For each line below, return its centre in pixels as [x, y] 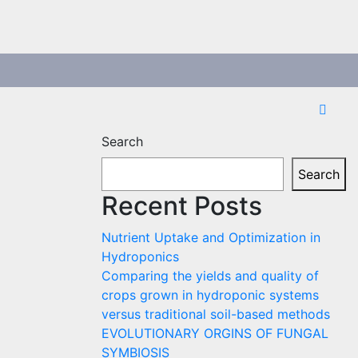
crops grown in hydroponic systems [210, 294]
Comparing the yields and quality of [210, 275]
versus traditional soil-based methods [216, 314]
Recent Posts [182, 205]
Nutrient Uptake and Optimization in [211, 237]
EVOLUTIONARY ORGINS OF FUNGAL [215, 333]
